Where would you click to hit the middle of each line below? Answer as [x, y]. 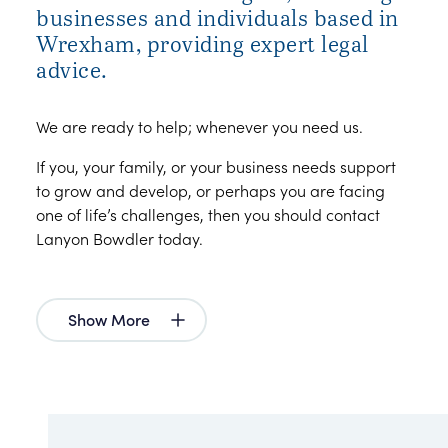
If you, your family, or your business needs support [216, 165]
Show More [109, 318]
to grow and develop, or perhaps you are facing [210, 189]
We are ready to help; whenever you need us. [199, 125]
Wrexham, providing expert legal [202, 42]
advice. [72, 68]
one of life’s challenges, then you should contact [208, 213]
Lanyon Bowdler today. [119, 237]
